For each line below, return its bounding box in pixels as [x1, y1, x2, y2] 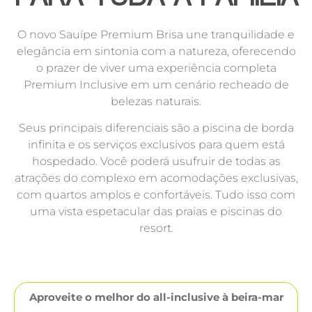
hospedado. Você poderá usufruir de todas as [31, 155, 281, 169]
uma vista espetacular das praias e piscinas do [30, 205, 282, 219]
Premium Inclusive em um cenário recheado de [23, 77, 289, 91]
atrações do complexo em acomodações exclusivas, [14, 171, 298, 185]
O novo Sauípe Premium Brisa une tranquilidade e [17, 27, 295, 41]
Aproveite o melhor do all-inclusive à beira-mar [29, 290, 283, 304]
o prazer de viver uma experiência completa [36, 61, 276, 75]
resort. [139, 221, 173, 235]
